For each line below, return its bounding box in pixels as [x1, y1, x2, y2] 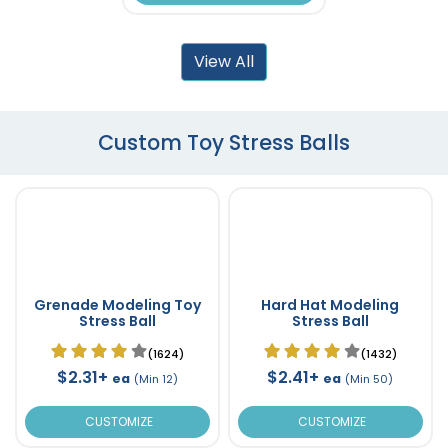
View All [194, 49, 254, 73]
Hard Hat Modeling [261, 294, 399, 315]
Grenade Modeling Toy [33, 294, 201, 315]
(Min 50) [345, 370, 393, 387]
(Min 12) [133, 370, 178, 387]
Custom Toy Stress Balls [98, 127, 350, 157]
